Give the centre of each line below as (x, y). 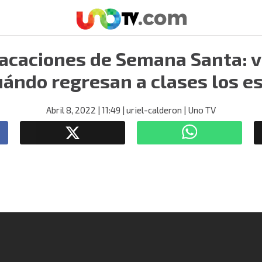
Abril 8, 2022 (71, 110)
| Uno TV (199, 110)
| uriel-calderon (151, 110)
